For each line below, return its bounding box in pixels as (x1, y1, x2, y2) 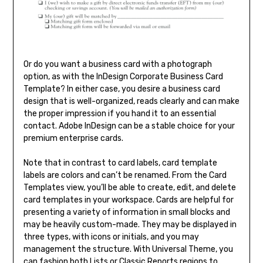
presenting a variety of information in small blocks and (23, 207, 230, 218)
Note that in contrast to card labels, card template (23, 158, 217, 168)
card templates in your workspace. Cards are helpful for (23, 195, 234, 205)
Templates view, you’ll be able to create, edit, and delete (23, 183, 236, 193)
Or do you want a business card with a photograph (23, 59, 212, 70)
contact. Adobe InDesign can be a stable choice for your (23, 121, 235, 131)
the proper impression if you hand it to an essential (23, 109, 216, 119)
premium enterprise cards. (23, 133, 123, 144)
